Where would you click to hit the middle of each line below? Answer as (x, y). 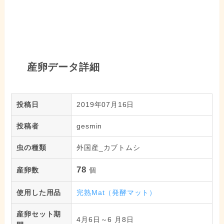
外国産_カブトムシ (108, 148)
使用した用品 (39, 193)
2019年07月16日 (105, 105)
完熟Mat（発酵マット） (117, 193)
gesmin (89, 126)
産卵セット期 (39, 214)
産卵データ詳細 (62, 67)
